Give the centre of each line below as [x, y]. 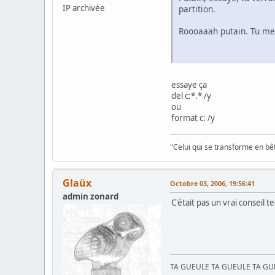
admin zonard [91, 196]
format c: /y [193, 118]
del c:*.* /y [191, 95]
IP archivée [84, 8]
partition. [197, 9]
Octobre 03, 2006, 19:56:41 [212, 183]
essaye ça [189, 84]
